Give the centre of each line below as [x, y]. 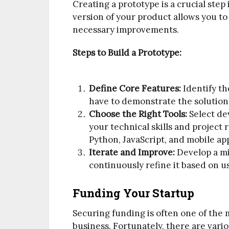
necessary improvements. [126, 29]
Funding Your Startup [133, 193]
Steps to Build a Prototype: [127, 52]
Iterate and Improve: [132, 153]
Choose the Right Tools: [138, 114]
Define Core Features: [135, 89]
